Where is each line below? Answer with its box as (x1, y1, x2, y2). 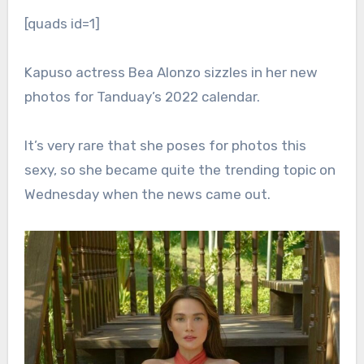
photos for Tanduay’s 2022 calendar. (24, 89, 260, 106)
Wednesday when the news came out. (24, 186, 271, 203)
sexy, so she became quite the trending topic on (24, 162, 336, 179)
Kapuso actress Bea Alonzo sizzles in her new (24, 64, 318, 81)
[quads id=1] (35, 15, 100, 32)
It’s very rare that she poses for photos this (24, 137, 306, 154)
